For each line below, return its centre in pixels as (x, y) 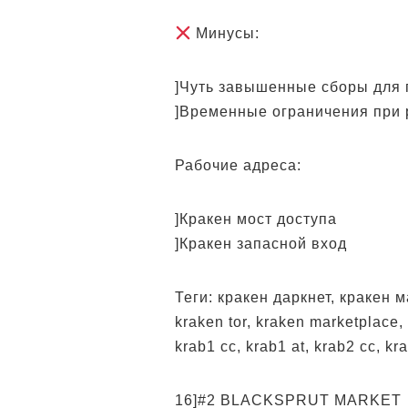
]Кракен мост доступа (256, 219)
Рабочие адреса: (238, 165)
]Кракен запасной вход (261, 244)
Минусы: (226, 33)
